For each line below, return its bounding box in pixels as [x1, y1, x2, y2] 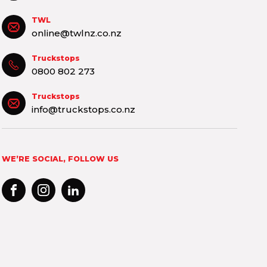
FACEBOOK [8, 196, 78, 211]
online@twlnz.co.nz [32, 27, 122, 39]
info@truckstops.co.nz [32, 103, 136, 115]
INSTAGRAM [38, 196, 113, 211]
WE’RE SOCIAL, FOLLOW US [2, 154, 119, 163]
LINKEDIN [67, 196, 127, 211]
